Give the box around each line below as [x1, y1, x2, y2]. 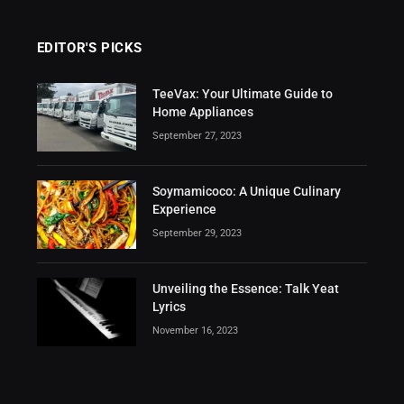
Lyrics [151, 299, 186, 315]
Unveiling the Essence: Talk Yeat [151, 281, 339, 297]
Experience [151, 202, 216, 217]
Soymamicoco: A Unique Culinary [151, 184, 341, 199]
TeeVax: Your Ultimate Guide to [151, 87, 333, 102]
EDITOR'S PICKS [36, 40, 143, 57]
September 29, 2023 [151, 227, 242, 240]
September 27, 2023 [151, 130, 242, 142]
